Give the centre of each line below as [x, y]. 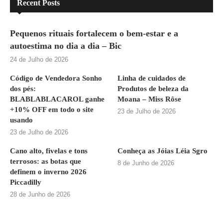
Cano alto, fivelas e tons [49, 151]
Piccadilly [26, 182]
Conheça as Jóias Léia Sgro [163, 151]
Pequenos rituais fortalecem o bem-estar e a [94, 34]
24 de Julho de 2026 [39, 60]
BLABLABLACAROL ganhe [57, 99]
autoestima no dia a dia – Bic [66, 46]
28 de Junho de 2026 [40, 195]
